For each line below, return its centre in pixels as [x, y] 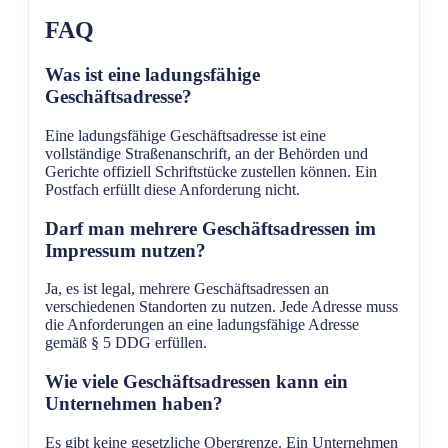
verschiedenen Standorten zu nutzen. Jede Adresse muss [221, 307]
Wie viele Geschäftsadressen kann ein [196, 381]
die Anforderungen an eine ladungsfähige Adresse [202, 325]
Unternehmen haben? [134, 403]
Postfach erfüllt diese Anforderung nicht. [172, 189]
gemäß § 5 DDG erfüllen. [126, 343]
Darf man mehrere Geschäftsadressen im [210, 228]
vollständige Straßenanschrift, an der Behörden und [206, 153]
